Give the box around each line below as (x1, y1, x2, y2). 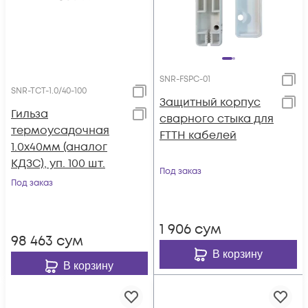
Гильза (11, 107, 48, 122)
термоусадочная (11, 123, 109, 138)
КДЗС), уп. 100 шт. (11, 156, 105, 171)
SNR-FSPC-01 (159, 74, 210, 85)
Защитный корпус (159, 95, 261, 110)
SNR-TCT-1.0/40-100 (11, 85, 87, 97)
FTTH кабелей (159, 128, 236, 143)
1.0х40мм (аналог (11, 140, 107, 155)
